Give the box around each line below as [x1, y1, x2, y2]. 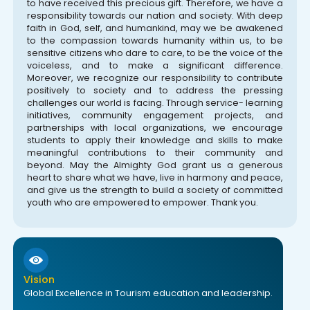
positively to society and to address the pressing [27, 84, 283, 96]
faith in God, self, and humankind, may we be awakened [27, 21, 283, 34]
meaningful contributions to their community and [27, 146, 283, 158]
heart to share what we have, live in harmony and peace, [27, 171, 283, 183]
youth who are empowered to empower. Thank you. [27, 196, 259, 208]
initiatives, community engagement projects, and [27, 109, 283, 121]
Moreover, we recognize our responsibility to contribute [27, 71, 283, 84]
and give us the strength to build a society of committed [27, 183, 283, 196]
